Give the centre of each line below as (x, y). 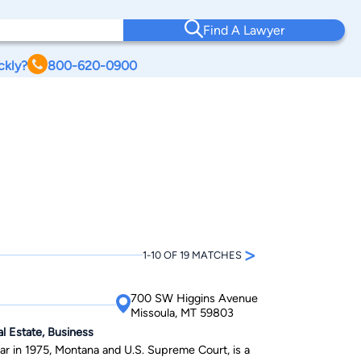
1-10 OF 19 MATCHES (192, 255)
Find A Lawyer (243, 30)
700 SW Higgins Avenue (194, 298)
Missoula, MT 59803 (182, 312)
